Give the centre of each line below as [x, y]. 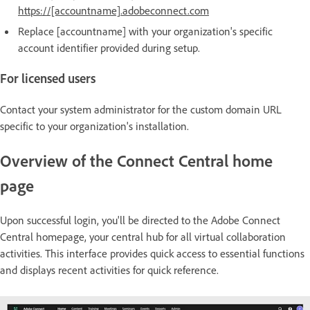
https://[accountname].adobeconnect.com [113, 10]
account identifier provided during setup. [109, 47]
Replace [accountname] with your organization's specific [145, 31]
